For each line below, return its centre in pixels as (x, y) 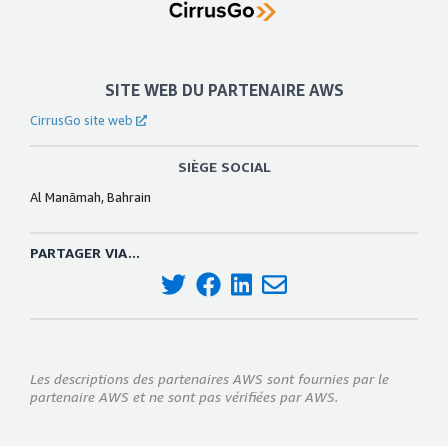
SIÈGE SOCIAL (224, 167)
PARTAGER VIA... (85, 253)
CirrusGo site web (81, 120)
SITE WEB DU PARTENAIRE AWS (224, 90)
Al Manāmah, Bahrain (90, 197)
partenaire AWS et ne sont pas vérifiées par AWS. (184, 396)
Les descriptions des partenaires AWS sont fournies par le (209, 378)
